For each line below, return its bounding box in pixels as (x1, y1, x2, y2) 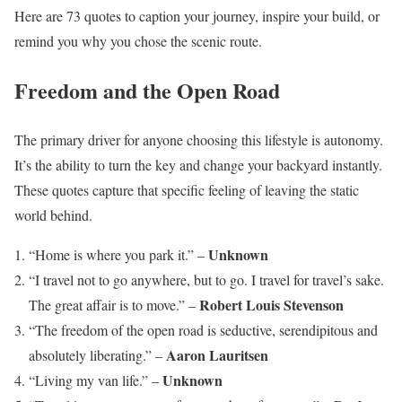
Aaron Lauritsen (166, 345, 268, 366)
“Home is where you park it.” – (29, 245, 208, 265)
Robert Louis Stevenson (199, 294, 344, 316)
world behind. (14, 205, 92, 225)
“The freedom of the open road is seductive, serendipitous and (29, 320, 378, 340)
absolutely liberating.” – (29, 345, 166, 365)
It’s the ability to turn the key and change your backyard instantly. (14, 155, 382, 175)
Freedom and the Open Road (14, 74, 280, 107)
